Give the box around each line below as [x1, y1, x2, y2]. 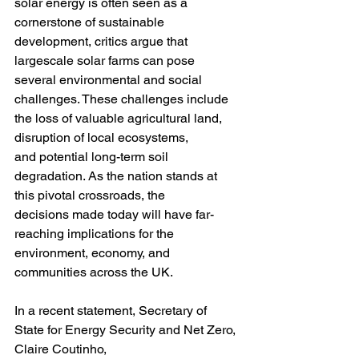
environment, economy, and [14, 245, 170, 260]
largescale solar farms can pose [14, 53, 198, 68]
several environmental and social [14, 72, 205, 87]
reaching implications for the [14, 226, 177, 241]
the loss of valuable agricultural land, [14, 111, 225, 126]
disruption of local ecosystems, [14, 130, 188, 145]
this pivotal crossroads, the [14, 188, 165, 203]
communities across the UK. [14, 264, 173, 280]
